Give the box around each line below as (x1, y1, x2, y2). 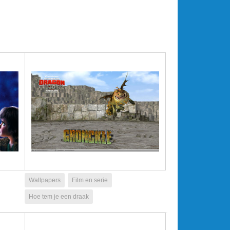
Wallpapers (29, 177, 61, 184)
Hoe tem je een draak (29, 193, 89, 200)
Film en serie (72, 177, 108, 184)
